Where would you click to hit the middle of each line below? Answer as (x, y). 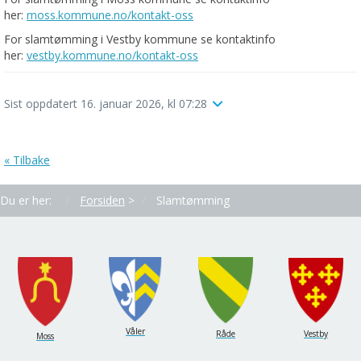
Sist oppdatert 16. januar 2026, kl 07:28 (107, 104)
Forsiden (102, 201)
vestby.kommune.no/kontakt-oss (112, 56)
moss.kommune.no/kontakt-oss (110, 15)
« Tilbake (27, 160)
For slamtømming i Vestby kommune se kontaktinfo (140, 39)
